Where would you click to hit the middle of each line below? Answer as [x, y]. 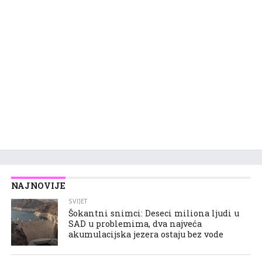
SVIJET [78, 201]
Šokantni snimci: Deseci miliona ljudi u [154, 213]
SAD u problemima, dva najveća [135, 223]
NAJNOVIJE [38, 185]
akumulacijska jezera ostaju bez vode [146, 234]
